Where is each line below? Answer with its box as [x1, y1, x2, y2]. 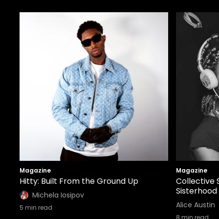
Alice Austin [176, 200, 215, 210]
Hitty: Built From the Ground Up [20, 175, 138, 187]
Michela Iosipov [32, 190, 84, 200]
